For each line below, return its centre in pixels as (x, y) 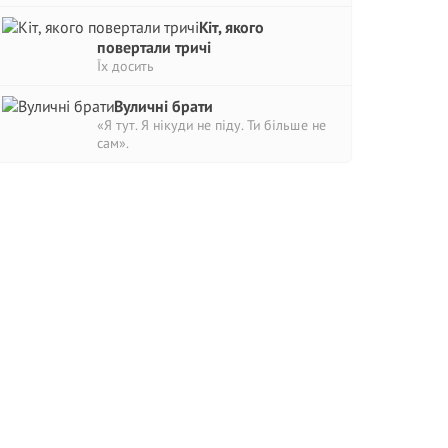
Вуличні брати (163, 106)
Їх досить (125, 66)
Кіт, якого (231, 27)
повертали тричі (154, 47)
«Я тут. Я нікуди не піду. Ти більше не (211, 125)
